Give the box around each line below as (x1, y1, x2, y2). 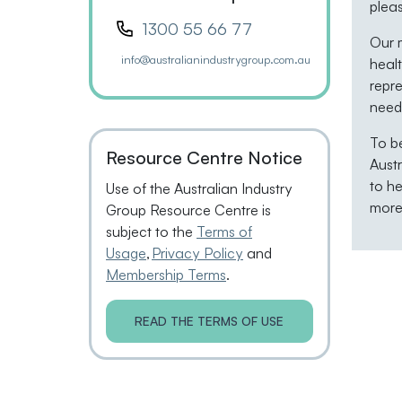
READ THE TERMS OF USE (135, 312, 284, 328)
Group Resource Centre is (106, 200, 271, 219)
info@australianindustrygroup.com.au (121, 51, 310, 66)
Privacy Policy (152, 243, 243, 262)
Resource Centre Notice (106, 145, 302, 169)
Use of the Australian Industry (106, 179, 293, 197)
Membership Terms (106, 265, 226, 284)
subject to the (106, 222, 197, 240)
